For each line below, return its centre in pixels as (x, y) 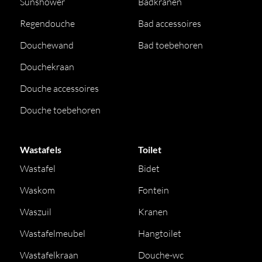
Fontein (154, 190)
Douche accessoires (60, 88)
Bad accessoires (170, 23)
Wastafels (41, 149)
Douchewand (47, 45)
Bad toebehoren (170, 45)
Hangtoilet (160, 233)
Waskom (38, 190)
